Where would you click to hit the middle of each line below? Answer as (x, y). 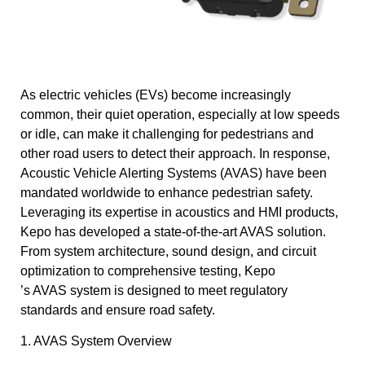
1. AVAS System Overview (96, 341)
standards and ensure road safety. (118, 310)
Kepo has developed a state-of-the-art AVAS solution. (173, 231)
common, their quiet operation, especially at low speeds (180, 114)
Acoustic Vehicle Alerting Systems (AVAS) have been (174, 173)
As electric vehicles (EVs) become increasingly (156, 95)
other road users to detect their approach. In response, (175, 153)
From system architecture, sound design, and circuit (168, 251)
